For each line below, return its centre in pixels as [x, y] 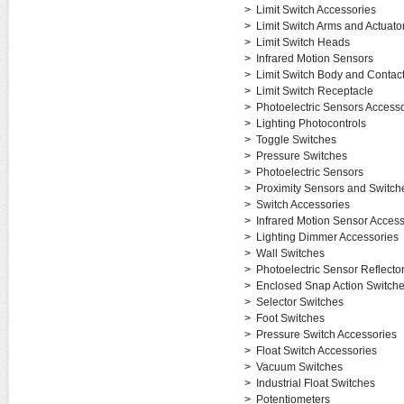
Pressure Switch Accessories [326, 335]
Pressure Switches [301, 156]
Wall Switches [290, 253]
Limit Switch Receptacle [314, 91]
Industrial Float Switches [315, 383]
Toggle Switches [296, 140]
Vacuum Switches [299, 367]
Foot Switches [290, 318]
